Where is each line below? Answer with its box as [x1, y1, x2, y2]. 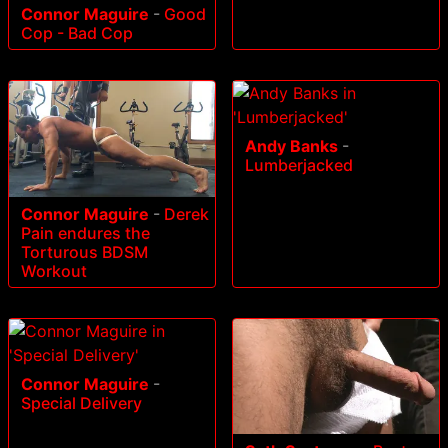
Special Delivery [21, 392, 142, 413]
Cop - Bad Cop [21, 22, 133, 43]
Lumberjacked [245, 154, 353, 175]
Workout [21, 260, 87, 281]
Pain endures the [21, 222, 150, 243]
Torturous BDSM [21, 241, 148, 262]
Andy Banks [245, 135, 338, 156]
